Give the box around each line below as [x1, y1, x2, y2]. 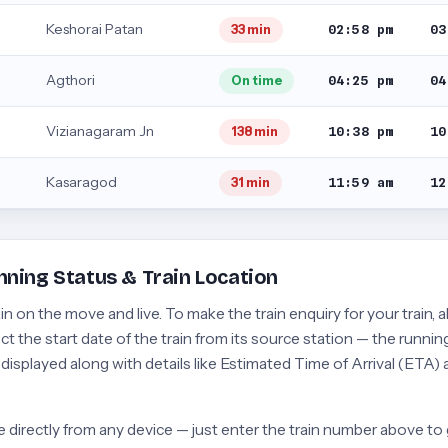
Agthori [46, 71, 95, 89]
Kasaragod [46, 173, 117, 191]
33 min [231, 22, 271, 37]
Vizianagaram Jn [46, 122, 154, 140]
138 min [231, 124, 278, 139]
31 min [231, 175, 270, 190]
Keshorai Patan [46, 20, 143, 38]
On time [231, 73, 282, 88]
